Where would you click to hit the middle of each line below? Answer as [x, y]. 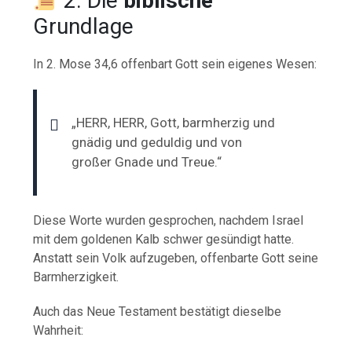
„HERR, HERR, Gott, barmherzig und [174, 122]
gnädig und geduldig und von [157, 142]
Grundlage [84, 26]
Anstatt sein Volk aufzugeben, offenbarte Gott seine [176, 258]
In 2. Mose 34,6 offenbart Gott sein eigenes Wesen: [175, 64]
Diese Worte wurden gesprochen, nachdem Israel [169, 220]
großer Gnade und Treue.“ [147, 161]
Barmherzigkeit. [76, 277]
